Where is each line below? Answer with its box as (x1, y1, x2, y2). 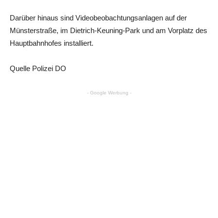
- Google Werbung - (87, 90, 131, 95)
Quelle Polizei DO (10, 64, 66, 73)
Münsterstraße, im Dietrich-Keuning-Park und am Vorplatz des (10, 26, 207, 35)
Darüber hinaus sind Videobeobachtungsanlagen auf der (10, 13, 187, 22)
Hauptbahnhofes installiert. (10, 38, 93, 47)
